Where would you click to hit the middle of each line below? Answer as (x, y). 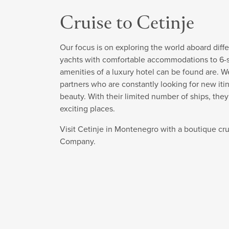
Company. (78, 141)
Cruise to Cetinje (127, 24)
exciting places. (87, 108)
